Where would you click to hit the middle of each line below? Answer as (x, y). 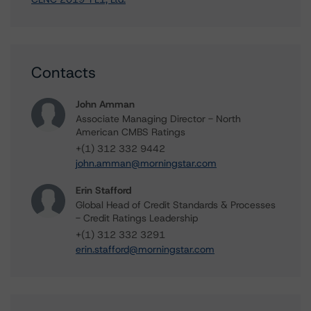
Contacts (64, 73)
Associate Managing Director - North (158, 119)
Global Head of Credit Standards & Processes (176, 205)
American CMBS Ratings (131, 132)
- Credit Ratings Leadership (137, 218)
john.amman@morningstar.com (146, 163)
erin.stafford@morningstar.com (145, 249)
